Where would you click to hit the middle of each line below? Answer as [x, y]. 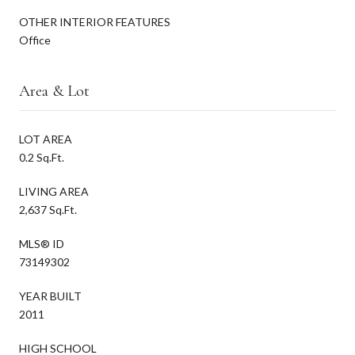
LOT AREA [46, 139]
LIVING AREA [54, 191]
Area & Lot [54, 91]
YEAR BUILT [50, 296]
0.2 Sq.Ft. [42, 157]
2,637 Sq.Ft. [48, 209]
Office [35, 40]
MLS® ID [42, 243]
